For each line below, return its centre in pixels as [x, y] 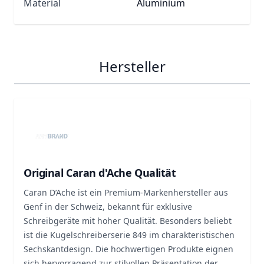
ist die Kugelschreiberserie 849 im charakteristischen [129, 235]
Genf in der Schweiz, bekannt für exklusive [108, 207]
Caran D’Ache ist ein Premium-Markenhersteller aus [126, 192]
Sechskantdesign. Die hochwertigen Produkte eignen [128, 249]
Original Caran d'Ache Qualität [100, 173]
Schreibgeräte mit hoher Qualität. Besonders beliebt [128, 221]
